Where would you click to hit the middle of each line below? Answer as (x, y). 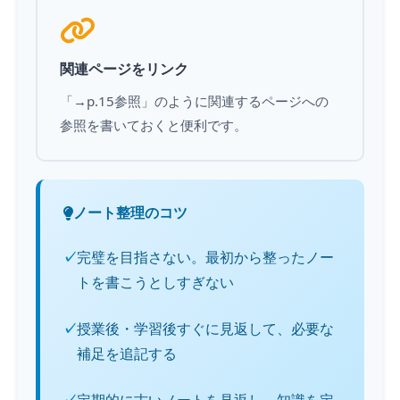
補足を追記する (127, 354)
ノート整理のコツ (130, 212)
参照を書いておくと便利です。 (154, 125)
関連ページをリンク (124, 69)
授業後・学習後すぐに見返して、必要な (205, 329)
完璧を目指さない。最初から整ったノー (205, 257)
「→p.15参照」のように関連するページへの (194, 101)
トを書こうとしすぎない (155, 282)
